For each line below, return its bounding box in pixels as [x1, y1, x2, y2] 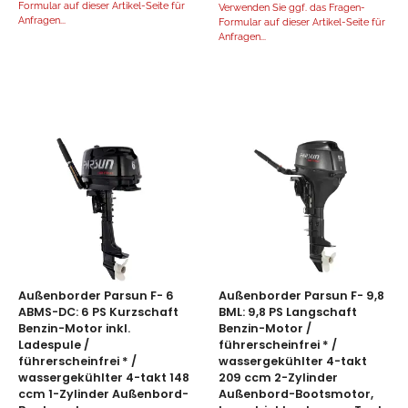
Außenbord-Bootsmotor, [219, 386, 373, 403]
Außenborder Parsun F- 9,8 [219, 288, 384, 304]
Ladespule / [18, 337, 89, 353]
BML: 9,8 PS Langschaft [219, 304, 357, 321]
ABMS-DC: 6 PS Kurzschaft [18, 304, 178, 321]
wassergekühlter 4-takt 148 [18, 370, 189, 386]
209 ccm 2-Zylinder [219, 370, 338, 386]
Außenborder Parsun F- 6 [18, 288, 174, 304]
